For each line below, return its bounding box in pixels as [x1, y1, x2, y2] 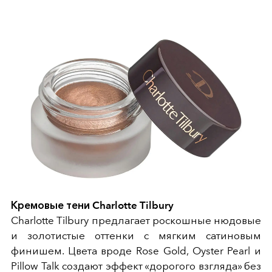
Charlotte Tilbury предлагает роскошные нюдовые [11, 214, 261, 226]
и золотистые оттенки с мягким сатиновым [11, 229, 261, 242]
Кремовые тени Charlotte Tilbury [11, 199, 174, 211]
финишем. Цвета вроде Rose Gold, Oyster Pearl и [11, 244, 261, 257]
